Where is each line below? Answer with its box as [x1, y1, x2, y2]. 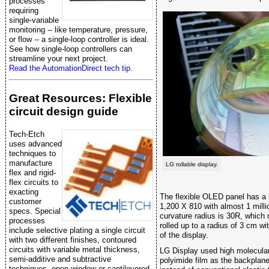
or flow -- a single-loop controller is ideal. [9, 34, 149, 44]
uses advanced [9, 139, 62, 149]
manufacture [9, 159, 52, 168]
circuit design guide [9, 105, 118, 118]
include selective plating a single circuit [9, 226, 145, 235]
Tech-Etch [9, 130, 44, 139]
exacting [9, 187, 38, 197]
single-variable [9, 15, 59, 25]
